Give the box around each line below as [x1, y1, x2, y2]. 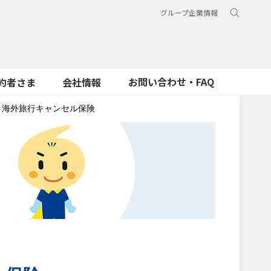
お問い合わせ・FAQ [128, 74, 215, 89]
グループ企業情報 [160, 7, 218, 18]
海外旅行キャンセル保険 [1, 103, 95, 113]
